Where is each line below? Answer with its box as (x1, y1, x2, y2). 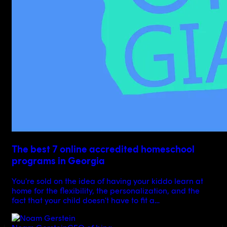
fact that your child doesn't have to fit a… (11, 195, 160, 205)
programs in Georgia (11, 155, 105, 167)
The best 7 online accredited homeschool (11, 143, 195, 156)
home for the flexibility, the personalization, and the (11, 185, 200, 196)
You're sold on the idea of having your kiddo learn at (11, 176, 203, 186)
